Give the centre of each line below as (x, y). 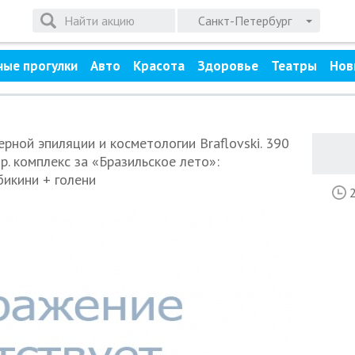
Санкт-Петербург (245, 21)
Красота (158, 66)
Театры (294, 66)
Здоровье (227, 66)
